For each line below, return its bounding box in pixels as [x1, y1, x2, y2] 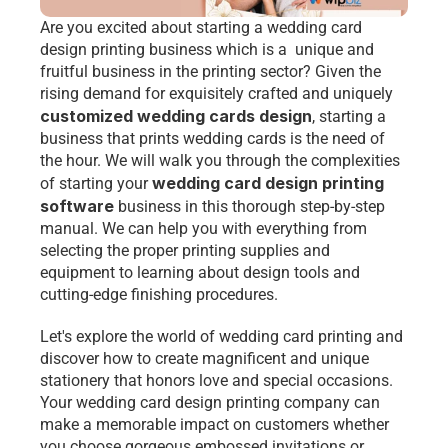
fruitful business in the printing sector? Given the [40, 62, 381, 81]
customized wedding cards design [40, 106, 312, 126]
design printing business [40, 40, 212, 59]
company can [280, 393, 380, 412]
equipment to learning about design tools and [40, 263, 360, 282]
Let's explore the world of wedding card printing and [40, 327, 403, 346]
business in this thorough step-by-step [118, 197, 385, 216]
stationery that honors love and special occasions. [40, 371, 393, 390]
